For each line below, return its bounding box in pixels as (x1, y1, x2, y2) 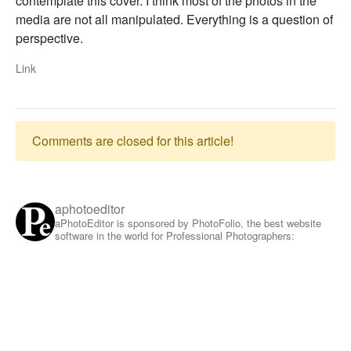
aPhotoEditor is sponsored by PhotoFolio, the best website (55, 215, 321, 230)
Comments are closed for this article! (32, 131, 233, 150)
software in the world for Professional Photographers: (55, 227, 295, 243)
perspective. (16, 28, 83, 47)
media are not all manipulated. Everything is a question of (16, 9, 333, 28)
